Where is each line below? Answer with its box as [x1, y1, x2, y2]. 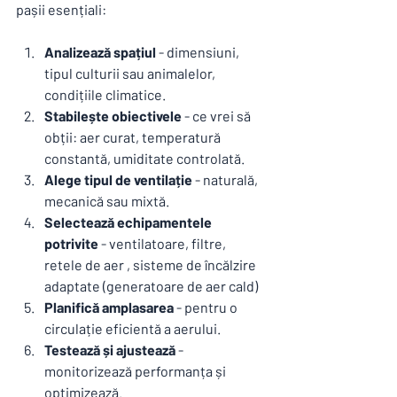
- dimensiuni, [156, 43, 242, 60]
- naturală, [192, 170, 261, 188]
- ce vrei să [182, 106, 253, 124]
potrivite [44, 234, 98, 252]
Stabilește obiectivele [44, 106, 182, 124]
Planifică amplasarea [44, 298, 174, 315]
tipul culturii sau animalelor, [44, 64, 218, 82]
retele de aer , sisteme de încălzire [44, 255, 259, 273]
